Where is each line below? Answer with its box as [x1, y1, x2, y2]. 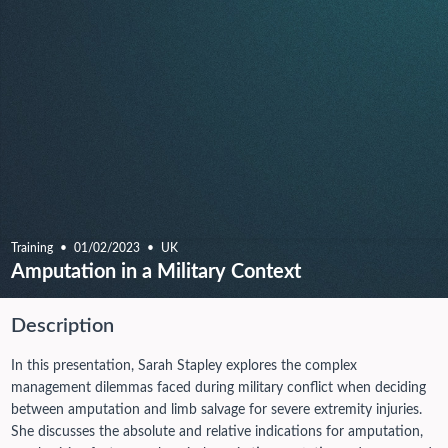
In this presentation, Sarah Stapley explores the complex [10, 358, 357, 373]
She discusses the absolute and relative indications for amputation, [10, 424, 423, 439]
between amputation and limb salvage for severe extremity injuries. [10, 402, 422, 417]
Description [10, 315, 114, 336]
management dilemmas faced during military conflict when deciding [10, 380, 426, 395]
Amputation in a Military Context [10, 262, 301, 282]
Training [10, 242, 53, 254]
